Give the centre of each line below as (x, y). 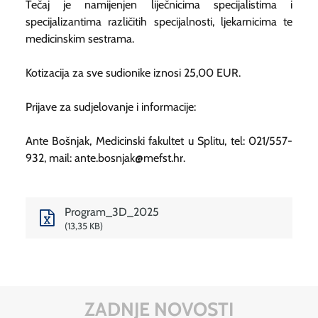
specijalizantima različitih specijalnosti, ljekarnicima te (159, 21)
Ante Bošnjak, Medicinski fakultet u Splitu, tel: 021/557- (159, 141)
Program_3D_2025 (111, 212)
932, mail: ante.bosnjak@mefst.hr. (105, 158)
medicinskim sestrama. (80, 38)
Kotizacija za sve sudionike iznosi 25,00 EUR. (133, 72)
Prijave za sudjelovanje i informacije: (111, 106)
